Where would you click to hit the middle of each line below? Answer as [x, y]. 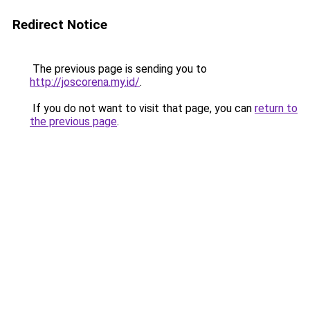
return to [276, 108]
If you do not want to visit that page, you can [142, 108]
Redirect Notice [60, 25]
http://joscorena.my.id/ [85, 82]
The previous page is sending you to [118, 69]
